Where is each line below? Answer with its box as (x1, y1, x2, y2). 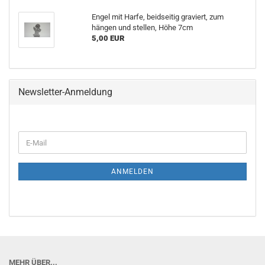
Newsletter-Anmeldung (18, 86, 112, 98)
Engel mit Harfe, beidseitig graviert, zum (91, 12, 224, 21)
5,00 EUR (91, 34, 124, 43)
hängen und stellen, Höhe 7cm (91, 23, 193, 32)
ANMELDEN (111, 167, 154, 176)
